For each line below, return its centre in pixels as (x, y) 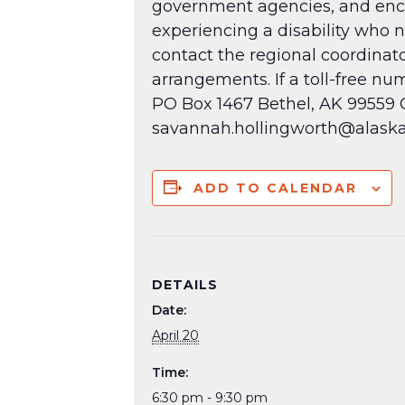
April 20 (175, 335)
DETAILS (185, 284)
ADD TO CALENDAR (275, 188)
